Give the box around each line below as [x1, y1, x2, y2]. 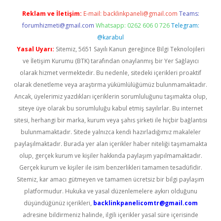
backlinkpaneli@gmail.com [103, 9, 178, 18]
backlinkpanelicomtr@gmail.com [93, 199, 198, 207]
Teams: [179, 9, 199, 18]
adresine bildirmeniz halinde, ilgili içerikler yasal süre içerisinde [23, 211, 198, 219]
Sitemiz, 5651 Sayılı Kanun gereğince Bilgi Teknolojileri [54, 45, 205, 53]
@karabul [97, 33, 124, 41]
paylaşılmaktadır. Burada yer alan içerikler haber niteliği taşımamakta [14, 140, 207, 148]
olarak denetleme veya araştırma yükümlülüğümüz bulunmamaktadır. [14, 80, 207, 89]
